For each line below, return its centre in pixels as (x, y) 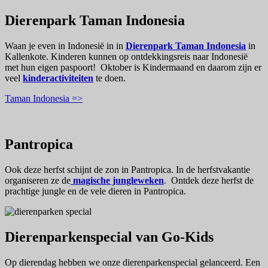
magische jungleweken (117, 180)
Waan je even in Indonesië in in (65, 46)
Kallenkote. (28, 57)
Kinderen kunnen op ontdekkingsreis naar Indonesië (149, 57)
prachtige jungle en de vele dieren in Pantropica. (95, 191)
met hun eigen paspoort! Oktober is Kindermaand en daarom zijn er (133, 67)
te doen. (109, 78)
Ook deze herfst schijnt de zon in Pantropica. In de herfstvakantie (127, 169)
